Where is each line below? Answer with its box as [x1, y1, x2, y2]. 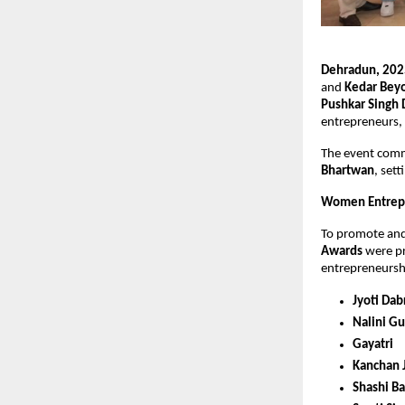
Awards [321, 245, 363, 259]
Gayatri [353, 338, 393, 353]
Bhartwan [321, 165, 374, 179]
